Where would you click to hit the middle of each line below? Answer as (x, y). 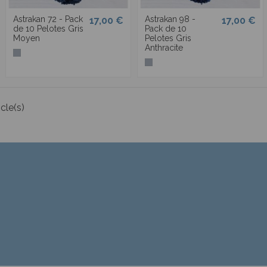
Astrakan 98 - (170, 19)
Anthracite (164, 48)
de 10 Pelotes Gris (49, 29)
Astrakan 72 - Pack (48, 19)
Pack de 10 (166, 29)
